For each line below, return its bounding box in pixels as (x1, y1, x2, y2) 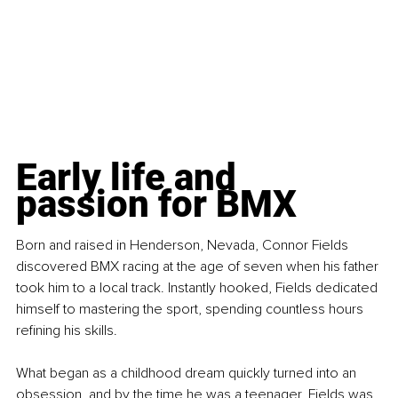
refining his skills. (16, 321, 117, 339)
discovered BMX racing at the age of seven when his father (16, 257, 382, 275)
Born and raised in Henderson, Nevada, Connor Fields (16, 235, 352, 254)
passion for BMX (16, 181, 297, 226)
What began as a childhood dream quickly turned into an (16, 363, 360, 382)
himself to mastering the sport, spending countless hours (16, 299, 367, 318)
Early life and (16, 155, 245, 199)
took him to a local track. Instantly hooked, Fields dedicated (16, 278, 381, 297)
